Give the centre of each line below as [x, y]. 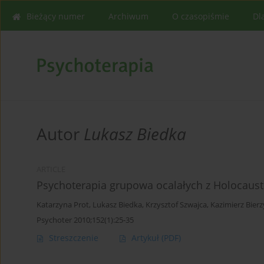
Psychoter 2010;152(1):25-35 [85, 220]
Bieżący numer [56, 16]
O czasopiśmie [201, 16]
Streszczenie [74, 238]
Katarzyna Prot [63, 205]
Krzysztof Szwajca [176, 205]
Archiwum [128, 16]
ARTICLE [51, 170]
